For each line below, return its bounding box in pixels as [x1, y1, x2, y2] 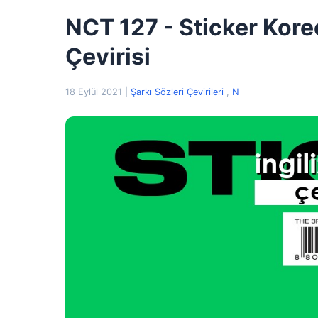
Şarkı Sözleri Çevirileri [131, 87, 226, 97]
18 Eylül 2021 [65, 87, 125, 97]
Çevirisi [65, 43, 150, 70]
